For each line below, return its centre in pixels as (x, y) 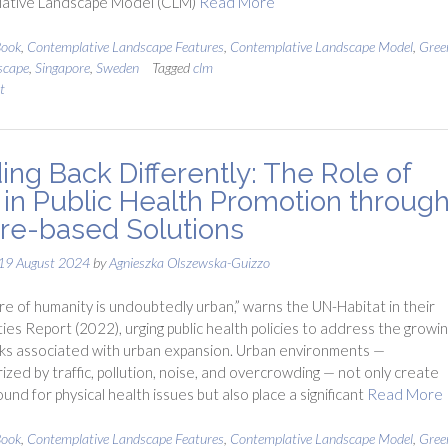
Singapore (62, 67)
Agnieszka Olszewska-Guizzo (189, 262)
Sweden (117, 67)
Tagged (172, 67)
